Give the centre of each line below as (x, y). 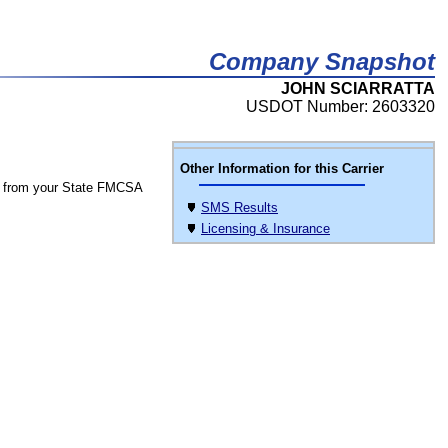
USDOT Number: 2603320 (340, 106)
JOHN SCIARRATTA (358, 88)
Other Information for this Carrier (282, 168)
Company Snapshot (322, 61)
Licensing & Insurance (265, 228)
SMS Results (239, 207)
